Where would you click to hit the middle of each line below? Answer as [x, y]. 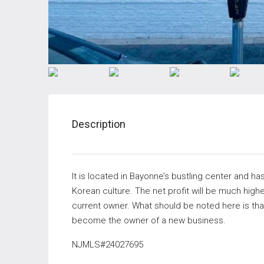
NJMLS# [89, 245]
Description [99, 124]
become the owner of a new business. [149, 221]
